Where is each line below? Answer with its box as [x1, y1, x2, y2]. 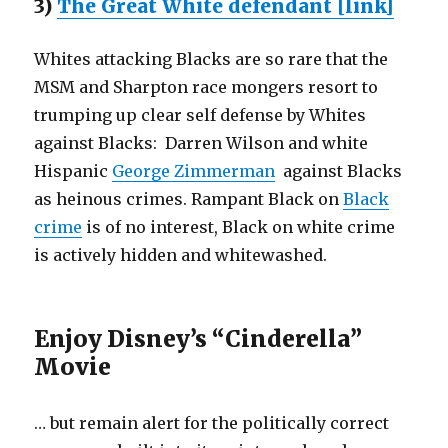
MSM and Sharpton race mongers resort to [34, 76, 383, 97]
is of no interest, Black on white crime [82, 216, 396, 237]
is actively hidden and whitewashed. [34, 244, 328, 265]
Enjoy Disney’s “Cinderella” [34, 323, 363, 353]
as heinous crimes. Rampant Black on [34, 188, 344, 209]
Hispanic [34, 160, 113, 181]
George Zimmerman [112, 160, 276, 181]
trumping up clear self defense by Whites [34, 104, 367, 125]
